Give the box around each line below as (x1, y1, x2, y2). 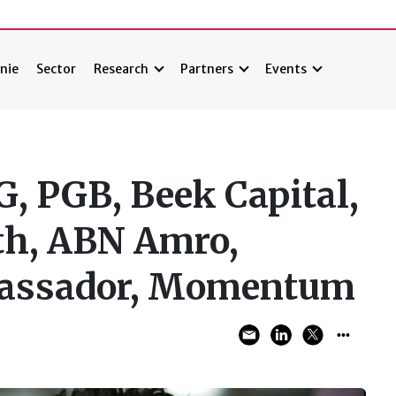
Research (94, 61, 149, 78)
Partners (180, 61, 234, 78)
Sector (36, 61, 77, 78)
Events (265, 61, 308, 78)
